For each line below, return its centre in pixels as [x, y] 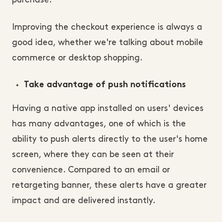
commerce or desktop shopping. [78, 58]
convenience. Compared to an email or [91, 170]
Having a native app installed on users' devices [108, 109]
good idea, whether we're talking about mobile [108, 43]
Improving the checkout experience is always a [107, 28]
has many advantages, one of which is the [99, 124]
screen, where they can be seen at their [93, 155]
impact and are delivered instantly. [84, 201]
